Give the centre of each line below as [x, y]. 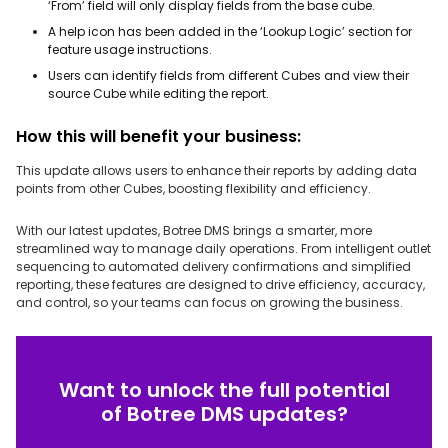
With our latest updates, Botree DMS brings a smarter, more [194, 230]
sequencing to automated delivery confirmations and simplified [213, 266]
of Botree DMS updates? [224, 413]
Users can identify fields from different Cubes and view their [228, 75]
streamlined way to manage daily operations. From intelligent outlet [223, 248]
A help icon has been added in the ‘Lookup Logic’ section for [230, 31]
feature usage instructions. [130, 49]
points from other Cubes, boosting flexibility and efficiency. [193, 188]
